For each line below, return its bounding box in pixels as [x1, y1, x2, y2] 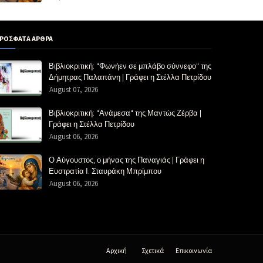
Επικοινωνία [176, 246, 212, 255]
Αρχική [106, 246, 127, 255]
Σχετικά [141, 246, 164, 255]
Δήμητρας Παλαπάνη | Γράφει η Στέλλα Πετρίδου [49, 72, 211, 82]
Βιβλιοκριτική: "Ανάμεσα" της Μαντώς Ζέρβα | [49, 108, 201, 117]
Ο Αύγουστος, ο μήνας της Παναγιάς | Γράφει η [49, 155, 204, 164]
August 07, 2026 [49, 85, 98, 95]
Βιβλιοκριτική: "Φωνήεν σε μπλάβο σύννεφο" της [49, 61, 211, 70]
